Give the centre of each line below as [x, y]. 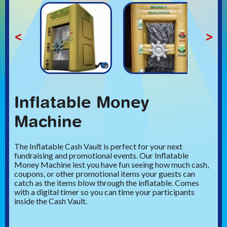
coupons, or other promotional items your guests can [105, 173]
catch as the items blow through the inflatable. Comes [107, 182]
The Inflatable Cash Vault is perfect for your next [98, 146]
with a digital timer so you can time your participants [104, 192]
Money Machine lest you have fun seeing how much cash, [111, 164]
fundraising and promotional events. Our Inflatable [101, 155]
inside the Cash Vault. [51, 201]
